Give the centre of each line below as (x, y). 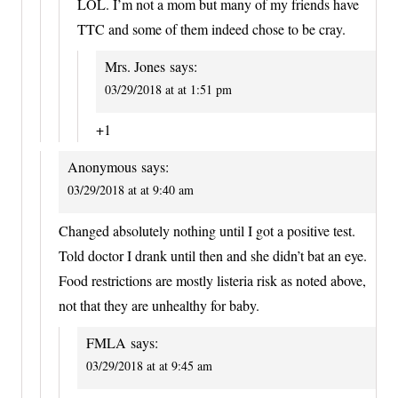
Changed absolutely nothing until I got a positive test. (207, 230)
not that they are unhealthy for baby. (159, 305)
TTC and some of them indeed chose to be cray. (211, 29)
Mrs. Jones (135, 67)
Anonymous (102, 167)
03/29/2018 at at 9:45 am (149, 365)
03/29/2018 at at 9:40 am (131, 190)
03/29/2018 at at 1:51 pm (168, 90)
